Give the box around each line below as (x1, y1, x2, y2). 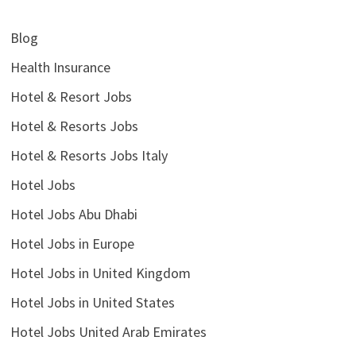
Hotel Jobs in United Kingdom (10, 263, 191, 282)
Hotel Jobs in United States (10, 292, 175, 311)
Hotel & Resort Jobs (10, 87, 132, 106)
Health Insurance (10, 57, 110, 76)
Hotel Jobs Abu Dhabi (10, 204, 137, 223)
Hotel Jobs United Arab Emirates (10, 322, 207, 341)
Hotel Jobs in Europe (10, 234, 134, 253)
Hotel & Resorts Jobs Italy (10, 145, 168, 164)
